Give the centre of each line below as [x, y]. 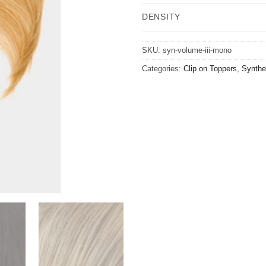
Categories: [163, 69]
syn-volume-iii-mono [197, 50]
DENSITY [161, 17]
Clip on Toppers [210, 69]
